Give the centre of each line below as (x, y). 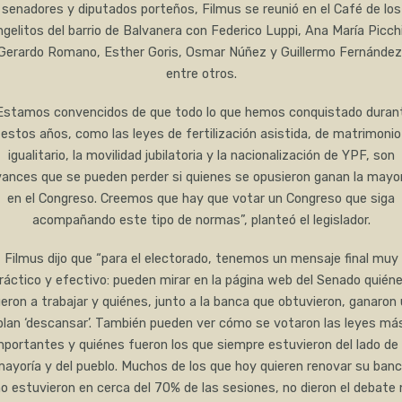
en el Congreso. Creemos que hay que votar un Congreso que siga (201, 199)
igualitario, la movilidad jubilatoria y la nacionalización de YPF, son (201, 156)
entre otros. (201, 74)
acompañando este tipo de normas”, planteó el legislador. (201, 221)
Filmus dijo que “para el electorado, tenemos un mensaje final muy (201, 259)
